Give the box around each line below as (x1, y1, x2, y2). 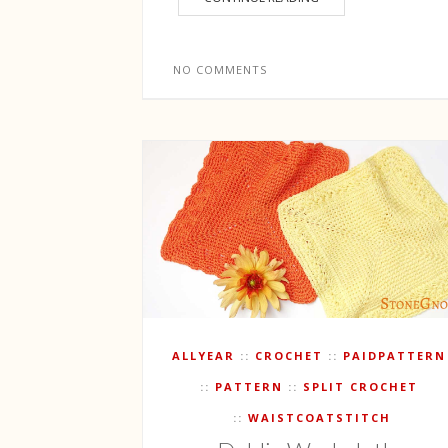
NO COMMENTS (173, 62, 267, 77)
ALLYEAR (172, 347, 236, 363)
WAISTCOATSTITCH (247, 409, 391, 425)
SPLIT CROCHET (303, 378, 419, 394)
